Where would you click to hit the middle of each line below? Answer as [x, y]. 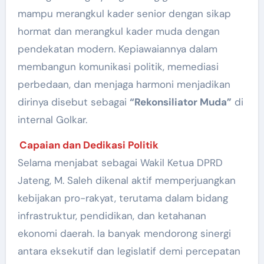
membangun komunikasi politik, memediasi [118, 66]
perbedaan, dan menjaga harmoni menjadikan [124, 84]
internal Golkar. [52, 119]
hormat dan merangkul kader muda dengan [118, 31]
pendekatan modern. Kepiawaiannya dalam [117, 49]
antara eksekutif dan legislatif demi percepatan [129, 251]
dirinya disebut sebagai [73, 102]
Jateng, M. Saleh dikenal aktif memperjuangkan [126, 180]
